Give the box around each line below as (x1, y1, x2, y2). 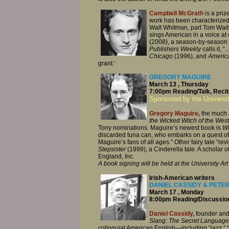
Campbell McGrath (149, 9, 203, 17)
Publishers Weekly (149, 45, 201, 53)
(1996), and (174, 52, 208, 60)
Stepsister (98, 146, 126, 153)
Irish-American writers (149, 174, 215, 181)
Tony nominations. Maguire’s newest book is (98, 124, 222, 132)
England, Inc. (98, 153, 134, 161)
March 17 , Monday (149, 188, 204, 196)
